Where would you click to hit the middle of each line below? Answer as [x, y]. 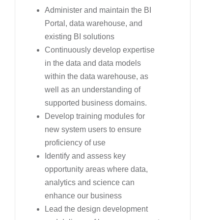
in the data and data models [93, 63]
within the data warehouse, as [96, 76]
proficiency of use [75, 142]
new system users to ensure [93, 129]
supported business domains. [96, 103]
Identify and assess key [85, 156]
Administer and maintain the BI [98, 10]
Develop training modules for [95, 116]
